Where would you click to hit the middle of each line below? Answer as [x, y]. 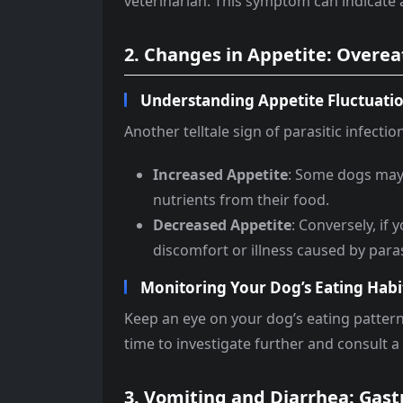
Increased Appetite [220, 175]
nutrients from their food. [241, 200]
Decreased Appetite [222, 225]
